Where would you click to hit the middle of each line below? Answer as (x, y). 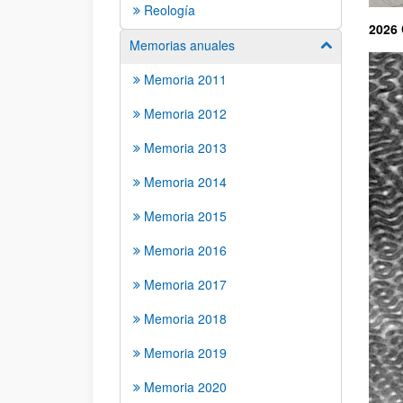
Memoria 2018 (185, 318)
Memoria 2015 (185, 216)
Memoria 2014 (185, 182)
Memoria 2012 (185, 113)
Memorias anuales (182, 45)
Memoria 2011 (185, 79)
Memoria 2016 (185, 250)
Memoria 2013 (185, 148)
